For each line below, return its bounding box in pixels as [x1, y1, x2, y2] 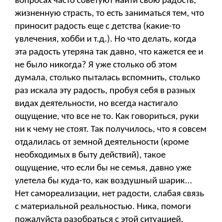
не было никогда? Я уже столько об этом [15, 60, 177, 70]
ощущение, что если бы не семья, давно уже [15, 163, 191, 173]
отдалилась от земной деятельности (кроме [15, 137, 189, 147]
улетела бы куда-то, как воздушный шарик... [15, 176, 192, 186]
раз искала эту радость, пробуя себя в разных [15, 86, 195, 96]
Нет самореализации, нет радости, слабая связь [15, 189, 204, 199]
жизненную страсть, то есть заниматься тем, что [15, 8, 204, 18]
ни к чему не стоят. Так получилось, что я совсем [15, 124, 207, 134]
